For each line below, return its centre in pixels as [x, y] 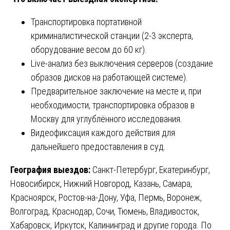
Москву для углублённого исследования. [107, 119]
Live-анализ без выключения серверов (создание [122, 63]
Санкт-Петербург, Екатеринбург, [151, 169]
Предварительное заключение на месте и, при [116, 91]
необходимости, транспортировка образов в [113, 105]
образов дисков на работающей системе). [109, 77]
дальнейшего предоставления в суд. [98, 146]
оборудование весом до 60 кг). [89, 49]
